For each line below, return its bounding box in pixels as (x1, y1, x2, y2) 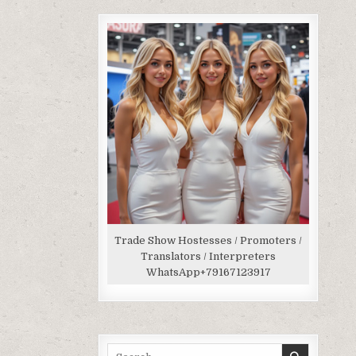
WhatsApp (145, 266, 200, 278)
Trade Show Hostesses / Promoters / (114, 234, 303, 246)
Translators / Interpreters (141, 250, 277, 262)
